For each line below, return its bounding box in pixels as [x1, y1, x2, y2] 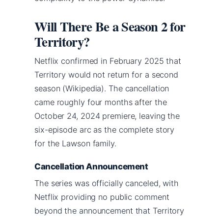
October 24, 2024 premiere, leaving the [34, 110, 180, 121]
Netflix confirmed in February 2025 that [34, 55, 182, 66]
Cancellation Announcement [34, 161, 148, 171]
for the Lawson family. [34, 138, 116, 148]
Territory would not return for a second [34, 69, 179, 80]
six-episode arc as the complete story [34, 124, 175, 135]
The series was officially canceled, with [34, 178, 179, 188]
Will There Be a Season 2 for [34, 16, 186, 36]
